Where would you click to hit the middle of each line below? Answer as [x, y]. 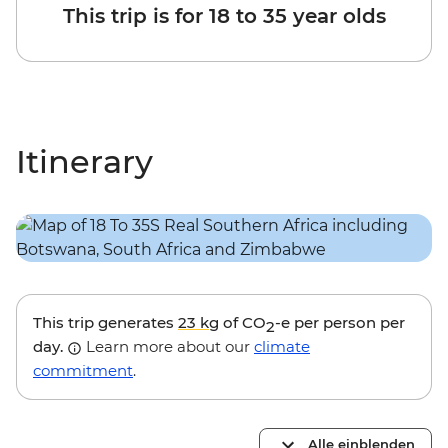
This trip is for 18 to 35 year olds [224, 16]
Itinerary [84, 162]
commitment [83, 371]
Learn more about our [168, 347]
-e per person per [340, 323]
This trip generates [105, 323]
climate [282, 347]
